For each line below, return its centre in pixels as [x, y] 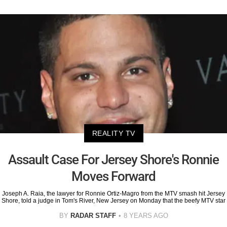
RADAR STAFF [93, 215]
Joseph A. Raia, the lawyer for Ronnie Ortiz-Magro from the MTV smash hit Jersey [113, 193]
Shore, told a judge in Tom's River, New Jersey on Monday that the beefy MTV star [113, 200]
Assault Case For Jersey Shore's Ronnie [113, 159]
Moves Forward [113, 176]
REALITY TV [113, 133]
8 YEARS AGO [146, 215]
